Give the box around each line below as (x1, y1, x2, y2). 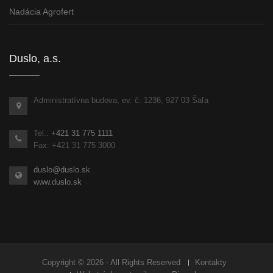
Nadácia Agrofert (9, 7, 74, 17)
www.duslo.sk (34, 177, 82, 187)
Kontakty (195, 258, 227, 268)
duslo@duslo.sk (34, 165, 90, 175)
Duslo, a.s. (9, 52, 61, 65)
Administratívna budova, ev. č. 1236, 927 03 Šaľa (34, 96, 208, 105)
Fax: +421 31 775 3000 (34, 141, 115, 151)
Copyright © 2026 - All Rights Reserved (42, 258, 180, 268)
